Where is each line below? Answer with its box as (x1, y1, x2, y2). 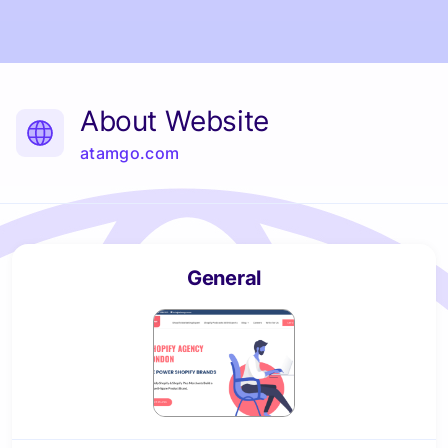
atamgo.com (80, 143, 180, 163)
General (187, 266, 261, 290)
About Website (80, 104, 269, 138)
